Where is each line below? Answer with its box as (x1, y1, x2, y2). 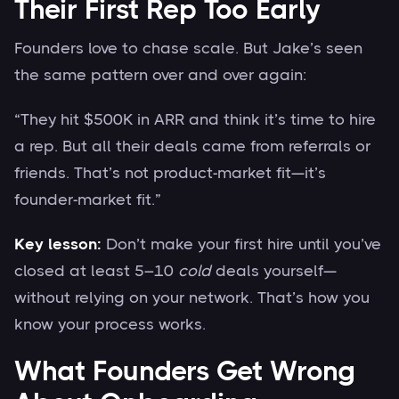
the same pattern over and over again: (14, 65, 306, 84)
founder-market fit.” (14, 190, 161, 208)
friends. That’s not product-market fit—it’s (14, 163, 326, 182)
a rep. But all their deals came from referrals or (14, 136, 370, 155)
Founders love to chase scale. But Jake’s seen (14, 38, 362, 57)
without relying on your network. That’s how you (14, 288, 370, 306)
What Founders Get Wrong (14, 354, 355, 387)
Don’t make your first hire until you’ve (102, 234, 381, 253)
